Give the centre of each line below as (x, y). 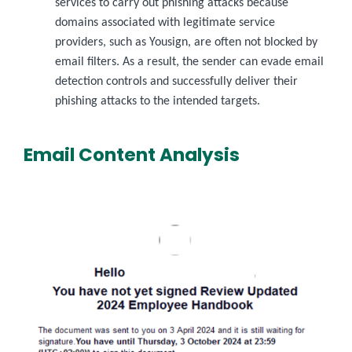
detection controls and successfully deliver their (176, 81)
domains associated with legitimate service (165, 22)
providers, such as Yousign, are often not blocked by (186, 42)
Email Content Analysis (132, 154)
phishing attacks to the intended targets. (159, 101)
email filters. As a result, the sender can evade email (189, 62)
